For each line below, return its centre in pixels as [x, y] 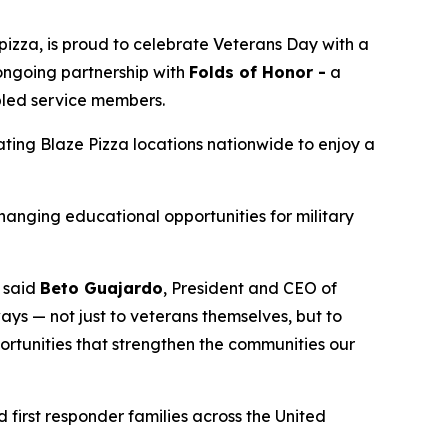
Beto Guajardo [101, 288]
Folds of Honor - [257, 72]
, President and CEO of [250, 288]
